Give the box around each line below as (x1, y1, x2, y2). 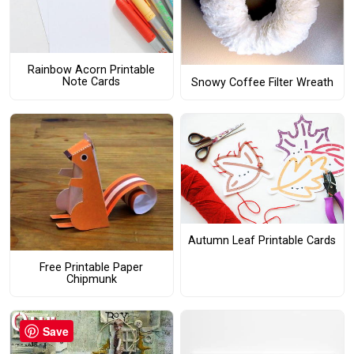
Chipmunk (66, 273, 117, 287)
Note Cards (62, 75, 121, 89)
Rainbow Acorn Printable (28, 63, 156, 77)
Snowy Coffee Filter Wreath (190, 75, 333, 89)
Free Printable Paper (40, 261, 144, 275)
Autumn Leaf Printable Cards (188, 234, 337, 248)
